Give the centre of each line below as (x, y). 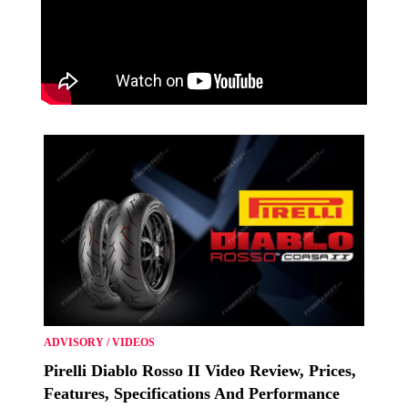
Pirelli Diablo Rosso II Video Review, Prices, (200, 370)
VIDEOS (133, 342)
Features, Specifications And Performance (192, 393)
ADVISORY (74, 342)
